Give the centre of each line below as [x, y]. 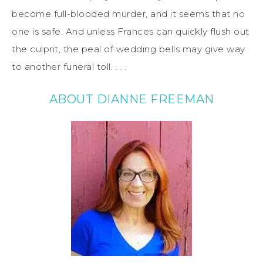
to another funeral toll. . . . [69, 66]
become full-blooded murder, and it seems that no [128, 14]
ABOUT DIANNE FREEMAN [131, 99]
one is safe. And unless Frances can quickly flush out [131, 31]
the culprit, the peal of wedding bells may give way [129, 49]
